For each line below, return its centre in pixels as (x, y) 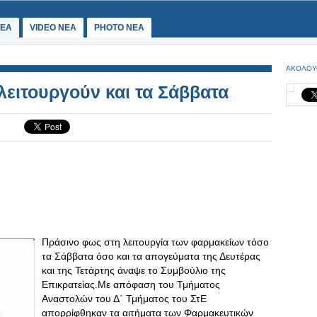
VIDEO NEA (53, 28)
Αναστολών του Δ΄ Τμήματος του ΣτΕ (124, 299)
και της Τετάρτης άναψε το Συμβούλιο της (134, 270)
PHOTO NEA (119, 28)
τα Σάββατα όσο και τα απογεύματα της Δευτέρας (151, 256)
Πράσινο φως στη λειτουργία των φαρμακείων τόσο (155, 242)
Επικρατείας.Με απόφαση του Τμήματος (131, 284)
